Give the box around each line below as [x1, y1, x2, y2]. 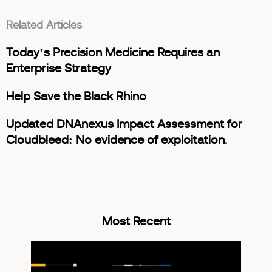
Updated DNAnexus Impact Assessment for [6, 118, 242, 131]
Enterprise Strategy [6, 63, 111, 75]
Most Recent [101, 216, 171, 228]
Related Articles [6, 20, 82, 31]
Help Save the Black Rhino [6, 90, 146, 103]
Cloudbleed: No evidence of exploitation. [6, 134, 227, 146]
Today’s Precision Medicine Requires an [6, 47, 220, 59]
